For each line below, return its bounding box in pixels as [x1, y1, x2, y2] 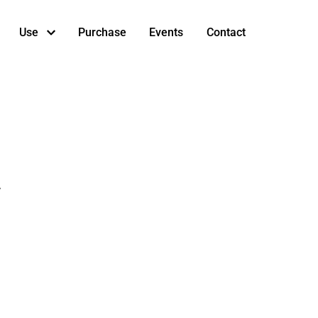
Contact [207, 26, 246, 39]
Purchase [78, 26, 126, 39]
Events [149, 26, 183, 39]
